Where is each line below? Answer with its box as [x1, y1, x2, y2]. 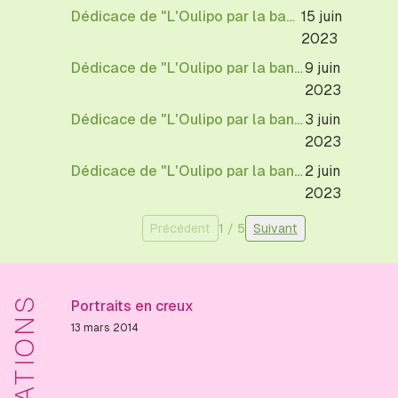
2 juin [305, 163, 341, 179]
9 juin [305, 60, 341, 76]
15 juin [301, 8, 343, 25]
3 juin [305, 111, 341, 128]
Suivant [253, 221, 298, 235]
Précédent [150, 221, 211, 235]
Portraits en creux [71, 298, 194, 314]
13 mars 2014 [71, 322, 139, 334]
